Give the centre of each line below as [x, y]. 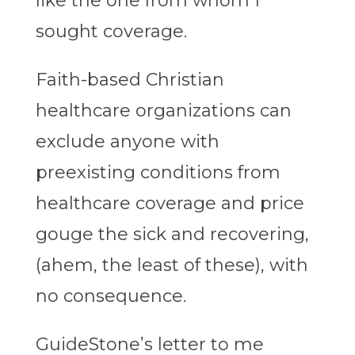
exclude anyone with [127, 142]
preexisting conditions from [158, 173]
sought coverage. [111, 32]
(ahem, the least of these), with [172, 265]
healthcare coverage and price [170, 204]
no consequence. [111, 296]
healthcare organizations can [163, 111]
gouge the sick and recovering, [172, 235]
